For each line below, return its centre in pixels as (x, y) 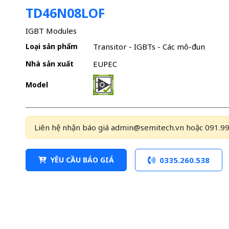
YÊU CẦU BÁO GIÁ (82, 160)
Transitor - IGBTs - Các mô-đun (149, 47)
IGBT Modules (51, 30)
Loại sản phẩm (51, 47)
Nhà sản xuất (49, 64)
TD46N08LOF (65, 13)
